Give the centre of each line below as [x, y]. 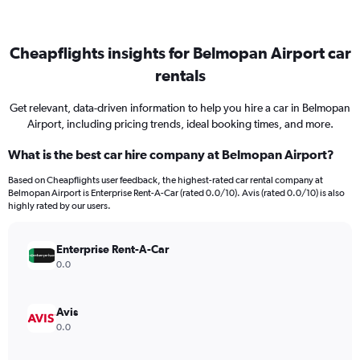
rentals [180, 75]
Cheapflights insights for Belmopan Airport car [180, 53]
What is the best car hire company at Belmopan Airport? [171, 154]
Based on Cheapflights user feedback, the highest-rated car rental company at [166, 180]
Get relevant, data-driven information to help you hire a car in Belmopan [180, 108]
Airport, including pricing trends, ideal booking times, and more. [180, 124]
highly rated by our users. [59, 206]
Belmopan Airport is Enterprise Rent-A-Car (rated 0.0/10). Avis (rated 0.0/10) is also [176, 193]
